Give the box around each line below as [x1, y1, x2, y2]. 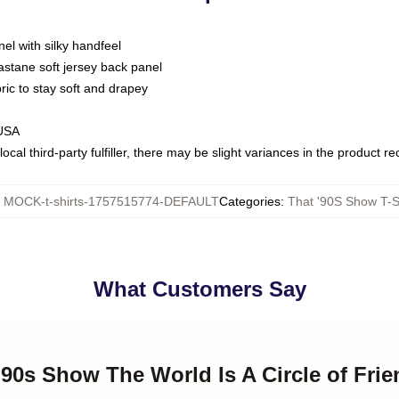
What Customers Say [93, 277, 306, 301]
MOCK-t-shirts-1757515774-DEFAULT [4, 194, 219, 208]
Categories [219, 194, 281, 208]
